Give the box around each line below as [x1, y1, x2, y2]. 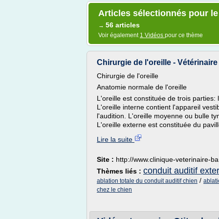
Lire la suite [97, 135, 134, 143]
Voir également [98, 32, 140, 39]
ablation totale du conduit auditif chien [97, 177, 197, 184]
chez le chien [97, 186, 132, 193]
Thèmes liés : [97, 167, 143, 175]
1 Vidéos [140, 32, 165, 39]
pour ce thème [165, 32, 203, 39]
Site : [97, 155, 116, 163]
